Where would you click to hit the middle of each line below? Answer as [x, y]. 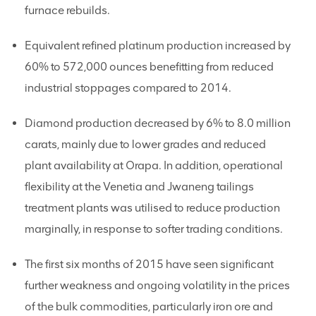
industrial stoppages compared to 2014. [128, 88]
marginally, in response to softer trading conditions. [154, 229]
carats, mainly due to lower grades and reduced [145, 144]
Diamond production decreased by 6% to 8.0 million [158, 123]
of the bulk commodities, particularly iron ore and [149, 306]
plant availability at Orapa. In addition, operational [154, 165]
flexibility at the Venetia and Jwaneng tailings [139, 187]
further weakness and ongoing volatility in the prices [157, 285]
